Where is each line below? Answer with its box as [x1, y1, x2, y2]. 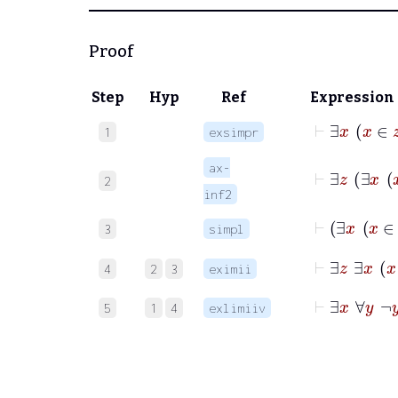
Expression [310, 88, 394, 106]
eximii [209, 260, 251, 276]
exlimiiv [209, 299, 266, 315]
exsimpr [209, 123, 259, 139]
